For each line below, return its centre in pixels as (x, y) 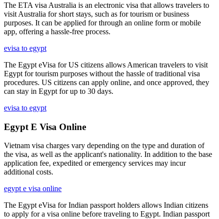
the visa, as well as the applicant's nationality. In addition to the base (108, 154)
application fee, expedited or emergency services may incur (95, 163)
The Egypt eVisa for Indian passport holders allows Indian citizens (106, 205)
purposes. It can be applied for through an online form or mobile (102, 22)
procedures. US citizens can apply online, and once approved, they (107, 82)
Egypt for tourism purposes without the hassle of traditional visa (102, 73)
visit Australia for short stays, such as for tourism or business (97, 14)
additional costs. (29, 172)
